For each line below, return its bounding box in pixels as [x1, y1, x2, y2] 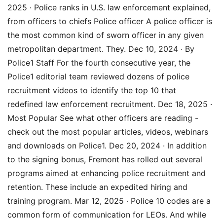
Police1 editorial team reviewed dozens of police [7, 72, 189, 81]
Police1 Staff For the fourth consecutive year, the [7, 58, 190, 68]
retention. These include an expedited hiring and [7, 182, 187, 192]
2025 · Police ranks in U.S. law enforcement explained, [7, 2, 211, 12]
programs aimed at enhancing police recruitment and [7, 168, 206, 178]
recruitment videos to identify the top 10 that [7, 85, 176, 95]
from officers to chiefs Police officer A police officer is [7, 16, 212, 26]
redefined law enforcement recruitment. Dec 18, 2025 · [7, 99, 212, 109]
